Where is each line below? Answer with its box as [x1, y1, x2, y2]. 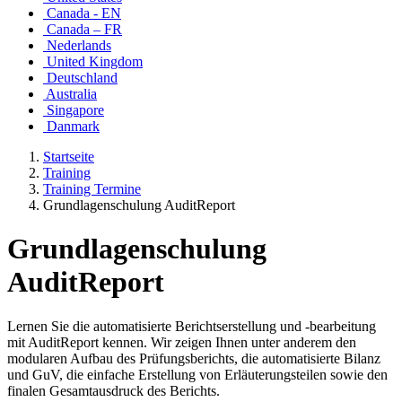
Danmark [43, 118, 100, 134]
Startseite [43, 149, 94, 164]
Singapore [43, 102, 104, 118]
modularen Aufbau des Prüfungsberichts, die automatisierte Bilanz [7, 350, 380, 366]
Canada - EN [43, 5, 121, 21]
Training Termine [43, 181, 141, 197]
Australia [43, 86, 97, 101]
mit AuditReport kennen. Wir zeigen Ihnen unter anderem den [7, 334, 356, 350]
